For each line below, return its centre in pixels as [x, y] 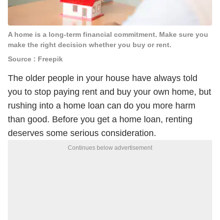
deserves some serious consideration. [83, 133]
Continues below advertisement [110, 148]
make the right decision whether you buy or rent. [90, 45]
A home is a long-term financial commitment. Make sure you [108, 34]
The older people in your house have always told [103, 78]
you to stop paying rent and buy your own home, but [110, 92]
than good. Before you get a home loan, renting [100, 119]
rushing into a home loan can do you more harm [102, 106]
